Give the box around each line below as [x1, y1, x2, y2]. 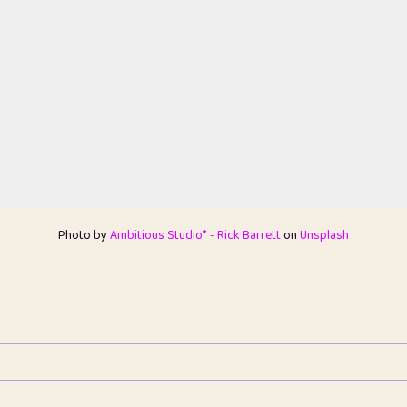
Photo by [58, 224, 110, 245]
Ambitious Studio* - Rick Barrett [110, 224, 281, 245]
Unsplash [300, 224, 349, 245]
